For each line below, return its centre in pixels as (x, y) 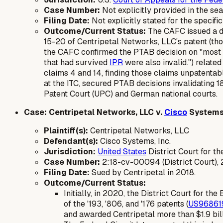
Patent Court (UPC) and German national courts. (131, 94)
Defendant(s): (71, 141)
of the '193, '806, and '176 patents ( (126, 204)
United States (122, 152)
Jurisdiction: (70, 152)
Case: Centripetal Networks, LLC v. (94, 112)
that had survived (77, 63)
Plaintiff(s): (66, 131)
